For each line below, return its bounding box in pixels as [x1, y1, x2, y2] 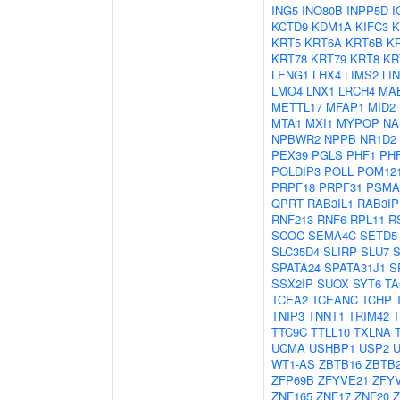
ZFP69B [271, 371, 314, 388]
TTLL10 [311, 323, 350, 340]
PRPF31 [319, 179, 362, 196]
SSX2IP [271, 275, 313, 292]
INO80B [302, 2, 343, 19]
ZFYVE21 [318, 371, 369, 388]
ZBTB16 [319, 355, 362, 372]
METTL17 [271, 98, 322, 115]
